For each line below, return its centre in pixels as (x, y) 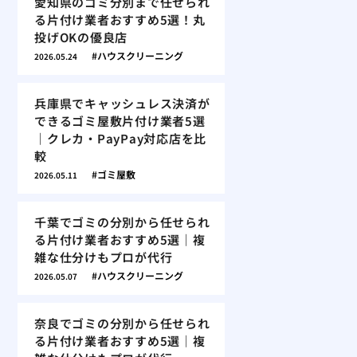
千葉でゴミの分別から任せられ (122, 222)
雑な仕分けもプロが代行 (104, 257)
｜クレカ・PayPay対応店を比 (120, 138)
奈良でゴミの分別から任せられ (122, 323)
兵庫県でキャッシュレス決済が (122, 103)
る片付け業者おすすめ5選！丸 (120, 20)
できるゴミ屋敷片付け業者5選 (120, 121)
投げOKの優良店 (81, 37)
